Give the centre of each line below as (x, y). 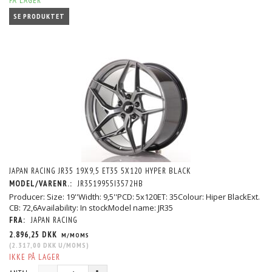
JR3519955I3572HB (110, 184)
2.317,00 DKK (34, 245)
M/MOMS (74, 235)
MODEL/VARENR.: (42, 184)
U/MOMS (71, 245)
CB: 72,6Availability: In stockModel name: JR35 (91, 208)
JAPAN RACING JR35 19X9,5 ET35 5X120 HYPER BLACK (100, 171)
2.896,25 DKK (34, 235)
